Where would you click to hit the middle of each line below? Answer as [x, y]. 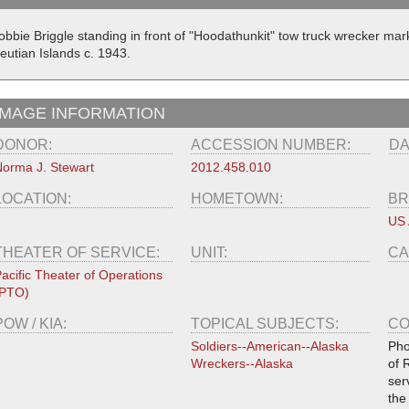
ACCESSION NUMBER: [273, 145]
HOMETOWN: [238, 199]
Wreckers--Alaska [241, 364]
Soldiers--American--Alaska [269, 346]
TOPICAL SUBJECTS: [266, 324]
